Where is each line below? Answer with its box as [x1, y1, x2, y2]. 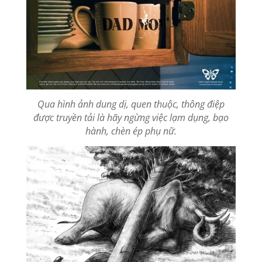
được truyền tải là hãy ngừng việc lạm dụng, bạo [33, 111, 229, 125]
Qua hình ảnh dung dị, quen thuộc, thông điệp [37, 98, 225, 111]
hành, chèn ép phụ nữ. [85, 125, 177, 138]
